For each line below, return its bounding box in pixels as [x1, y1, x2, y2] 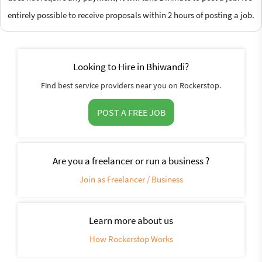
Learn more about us [89, 213, 173, 227]
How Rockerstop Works [89, 233, 173, 244]
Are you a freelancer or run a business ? [53, 154, 209, 167]
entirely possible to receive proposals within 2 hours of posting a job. [8, 9, 254, 20]
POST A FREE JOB [96, 106, 166, 118]
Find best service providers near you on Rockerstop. [41, 80, 221, 91]
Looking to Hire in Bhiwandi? [73, 60, 189, 73]
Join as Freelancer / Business [79, 173, 183, 185]
